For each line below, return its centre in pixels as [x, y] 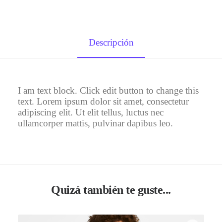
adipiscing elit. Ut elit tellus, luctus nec [91, 112]
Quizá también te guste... [111, 190]
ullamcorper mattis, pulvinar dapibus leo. [95, 123]
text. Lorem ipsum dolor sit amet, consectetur [103, 101]
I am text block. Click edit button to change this [108, 90]
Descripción [111, 42]
